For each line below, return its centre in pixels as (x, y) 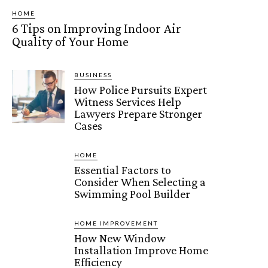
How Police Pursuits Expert (141, 90)
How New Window (120, 238)
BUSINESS (93, 75)
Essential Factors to (123, 170)
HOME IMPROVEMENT (116, 223)
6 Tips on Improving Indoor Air (97, 29)
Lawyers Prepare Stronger (138, 114)
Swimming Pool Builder (133, 194)
